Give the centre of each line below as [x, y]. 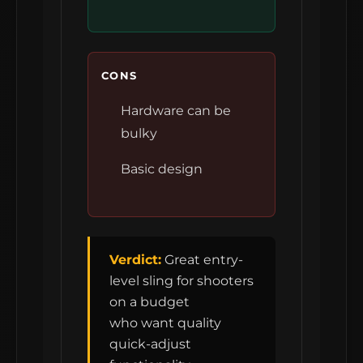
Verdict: [135, 260]
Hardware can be [176, 111]
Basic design [162, 169]
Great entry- [202, 260]
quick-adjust [150, 344]
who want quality [165, 323]
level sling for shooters [181, 281]
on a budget [149, 302]
